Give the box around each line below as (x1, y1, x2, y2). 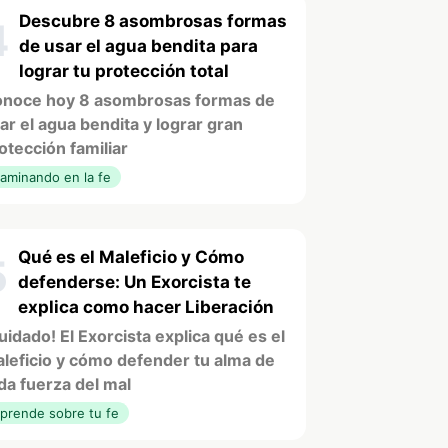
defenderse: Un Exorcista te (18, 271, 251, 292)
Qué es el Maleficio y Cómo (18, 246, 244, 267)
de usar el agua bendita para (19, 35, 258, 56)
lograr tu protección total (19, 60, 229, 81)
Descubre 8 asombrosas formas (19, 10, 287, 31)
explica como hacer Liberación (18, 296, 274, 317)
